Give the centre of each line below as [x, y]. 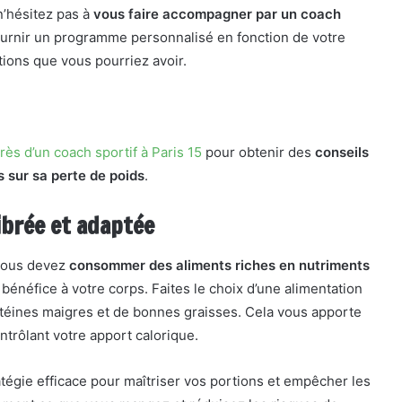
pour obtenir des [258, 152]
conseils [341, 152]
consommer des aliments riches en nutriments [219, 265]
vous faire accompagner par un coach [217, 14]
